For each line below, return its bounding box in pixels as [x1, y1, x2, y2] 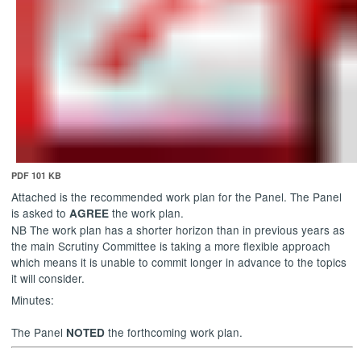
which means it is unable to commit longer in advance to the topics [11, 253, 347, 270]
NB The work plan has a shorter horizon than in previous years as [11, 221, 346, 238]
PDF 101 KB [11, 168, 62, 181]
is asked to [11, 204, 70, 221]
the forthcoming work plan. [105, 323, 243, 340]
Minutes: [11, 291, 55, 308]
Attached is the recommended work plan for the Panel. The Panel [11, 188, 342, 205]
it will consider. [11, 269, 85, 286]
